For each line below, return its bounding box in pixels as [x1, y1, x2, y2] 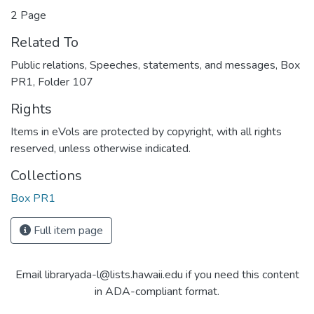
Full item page [31, 223, 103, 239]
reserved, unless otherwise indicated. [11, 141, 191, 157]
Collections [11, 166, 82, 186]
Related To [11, 33, 78, 53]
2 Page [11, 8, 46, 24]
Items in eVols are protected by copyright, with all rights [11, 124, 282, 140]
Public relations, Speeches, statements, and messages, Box [11, 57, 300, 74]
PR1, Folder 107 [11, 74, 93, 90]
